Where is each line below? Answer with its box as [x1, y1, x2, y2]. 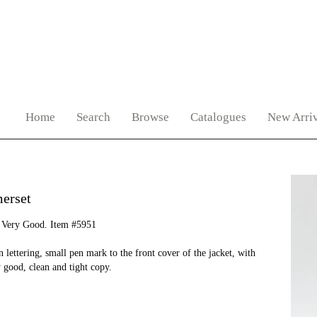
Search [76, 110, 110, 124]
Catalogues [190, 110, 246, 124]
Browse [132, 110, 169, 124]
